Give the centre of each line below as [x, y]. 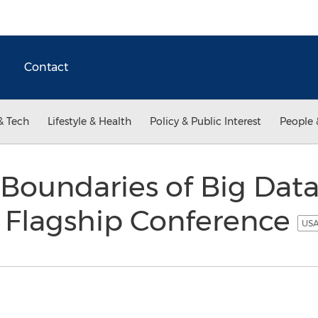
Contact [46, 67]
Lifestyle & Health [89, 121]
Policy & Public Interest [205, 121]
